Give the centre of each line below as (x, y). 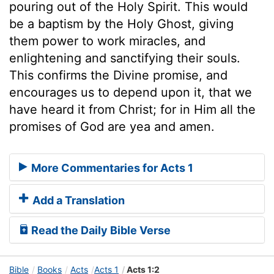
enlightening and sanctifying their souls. (125, 58)
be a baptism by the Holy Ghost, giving (121, 24)
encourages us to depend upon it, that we (131, 92)
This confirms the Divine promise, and (118, 75)
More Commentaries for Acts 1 (111, 168)
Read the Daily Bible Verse (100, 231)
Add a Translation (77, 201)
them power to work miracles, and (107, 41)
